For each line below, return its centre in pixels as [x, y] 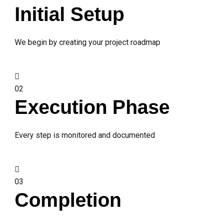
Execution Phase [92, 107]
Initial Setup [69, 14]
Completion [68, 200]
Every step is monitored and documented [85, 135]
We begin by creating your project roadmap [88, 43]
